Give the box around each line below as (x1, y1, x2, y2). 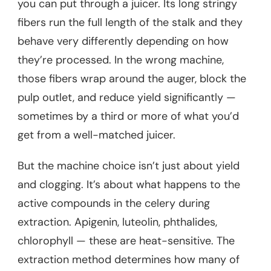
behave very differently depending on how (18, 33, 229, 48)
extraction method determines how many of (18, 252, 240, 267)
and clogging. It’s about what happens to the (18, 177, 240, 192)
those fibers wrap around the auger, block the (18, 71, 246, 86)
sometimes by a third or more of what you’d (18, 108, 239, 123)
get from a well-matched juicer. (18, 127, 175, 142)
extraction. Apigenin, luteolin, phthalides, (18, 214, 217, 229)
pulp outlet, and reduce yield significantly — (18, 90, 236, 105)
